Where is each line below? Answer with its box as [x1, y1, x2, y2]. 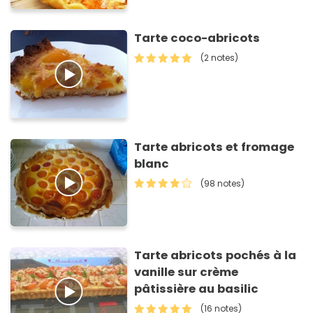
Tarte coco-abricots [134, 30, 261, 47]
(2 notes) [201, 52, 239, 64]
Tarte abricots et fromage [134, 138, 295, 155]
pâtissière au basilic [134, 280, 259, 297]
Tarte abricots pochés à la [134, 247, 297, 263]
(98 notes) [201, 177, 245, 189]
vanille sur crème [134, 263, 239, 280]
